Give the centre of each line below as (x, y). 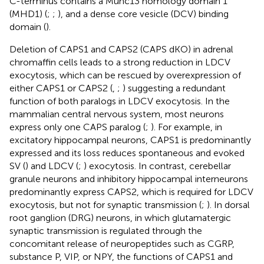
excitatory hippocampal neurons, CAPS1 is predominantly (130, 140)
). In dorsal (228, 204)
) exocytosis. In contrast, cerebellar (157, 166)
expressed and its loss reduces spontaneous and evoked (127, 153)
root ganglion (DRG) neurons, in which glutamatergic (120, 217)
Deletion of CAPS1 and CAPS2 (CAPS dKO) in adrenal (121, 49)
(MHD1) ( (28, 14)
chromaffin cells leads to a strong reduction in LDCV (120, 62)
